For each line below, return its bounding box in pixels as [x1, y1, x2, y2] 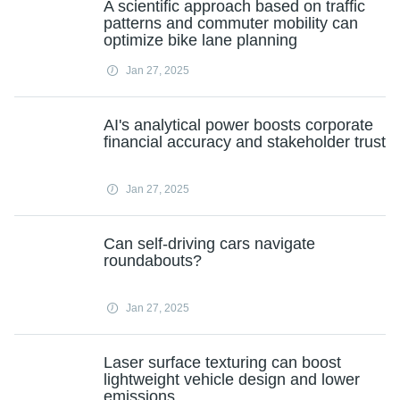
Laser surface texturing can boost [104, 354, 341, 371]
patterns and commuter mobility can [104, 14, 358, 32]
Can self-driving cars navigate [104, 235, 315, 253]
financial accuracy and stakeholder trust [104, 133, 386, 151]
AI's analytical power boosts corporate [104, 116, 373, 134]
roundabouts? [104, 252, 202, 270]
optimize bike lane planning [104, 31, 297, 49]
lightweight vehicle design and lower [104, 371, 360, 388]
